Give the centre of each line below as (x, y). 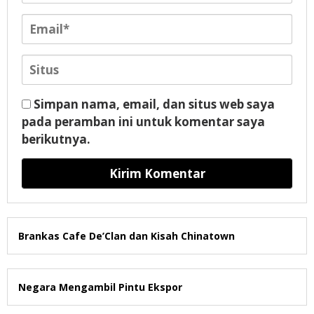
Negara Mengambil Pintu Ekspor (100, 287)
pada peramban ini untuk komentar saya (143, 122)
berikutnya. (56, 139)
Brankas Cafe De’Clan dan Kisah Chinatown (127, 236)
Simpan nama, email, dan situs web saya (154, 104)
